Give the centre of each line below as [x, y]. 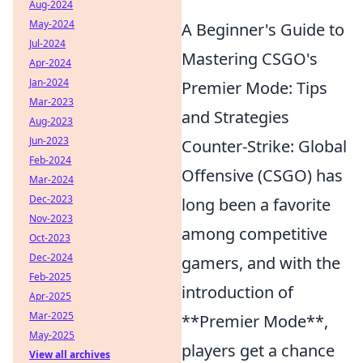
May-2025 [52, 335]
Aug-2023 [51, 121]
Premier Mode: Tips [254, 88]
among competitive [254, 234]
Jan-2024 [49, 82]
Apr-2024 [50, 63]
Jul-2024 [47, 43]
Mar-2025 [51, 316]
